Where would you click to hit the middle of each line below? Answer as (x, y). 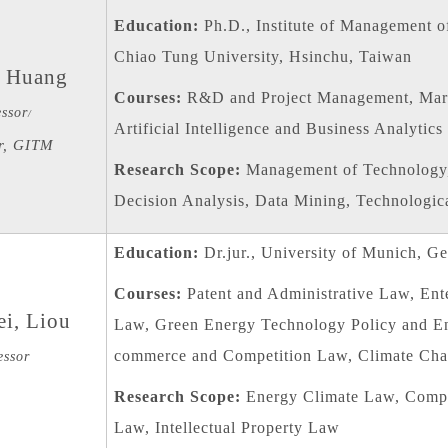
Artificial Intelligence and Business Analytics (278, 129)
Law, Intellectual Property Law (226, 428)
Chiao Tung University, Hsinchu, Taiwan (262, 57)
